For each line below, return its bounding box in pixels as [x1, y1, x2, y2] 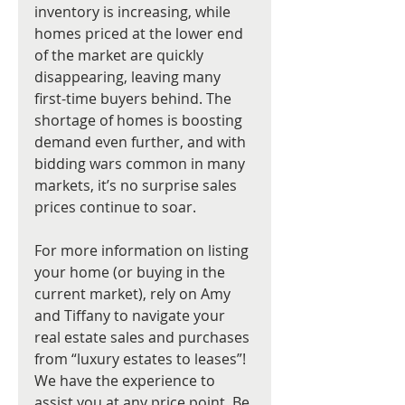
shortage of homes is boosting [34, 110, 246, 130]
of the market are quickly [34, 45, 207, 65]
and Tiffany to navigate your [34, 306, 229, 325]
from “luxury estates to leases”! [34, 349, 250, 369]
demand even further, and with [34, 132, 250, 152]
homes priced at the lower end [34, 24, 247, 43]
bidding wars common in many [34, 154, 249, 174]
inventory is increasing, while [34, 2, 234, 22]
